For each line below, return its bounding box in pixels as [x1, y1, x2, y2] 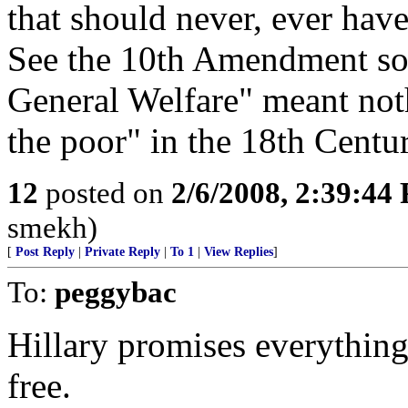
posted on [38, 176, 171, 209]
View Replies [204, 245, 273, 259]
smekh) [7, 210, 97, 244]
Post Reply [15, 245, 75, 259]
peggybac [55, 275, 177, 309]
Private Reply [85, 245, 160, 259]
